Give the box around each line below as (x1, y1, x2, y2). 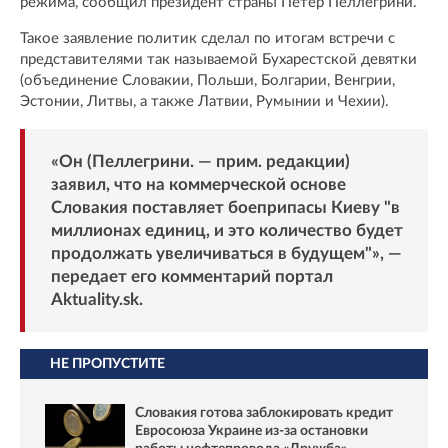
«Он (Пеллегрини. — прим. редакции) (50, 152, 350, 170)
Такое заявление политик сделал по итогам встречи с (20, 30, 395, 46)
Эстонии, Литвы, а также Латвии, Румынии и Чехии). (20, 93, 389, 109)
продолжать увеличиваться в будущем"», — (50, 244, 402, 262)
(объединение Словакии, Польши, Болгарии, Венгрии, (20, 72, 395, 88)
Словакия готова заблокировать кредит (135, 406, 393, 421)
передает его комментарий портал (50, 267, 333, 285)
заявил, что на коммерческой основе (50, 175, 346, 193)
